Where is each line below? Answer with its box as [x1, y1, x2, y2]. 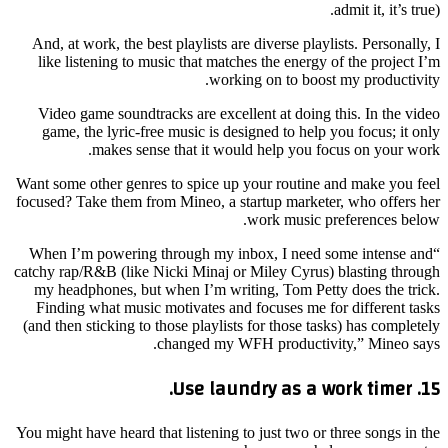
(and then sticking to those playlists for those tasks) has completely [23, 316, 440, 334]
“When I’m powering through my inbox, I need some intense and [29, 244, 433, 262]
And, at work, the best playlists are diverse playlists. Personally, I [32, 34, 440, 52]
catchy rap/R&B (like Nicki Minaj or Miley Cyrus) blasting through [14, 262, 440, 280]
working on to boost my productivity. [209, 70, 440, 88]
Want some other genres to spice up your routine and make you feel [16, 174, 440, 192]
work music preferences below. [247, 210, 440, 228]
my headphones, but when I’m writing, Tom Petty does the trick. [34, 280, 440, 298]
